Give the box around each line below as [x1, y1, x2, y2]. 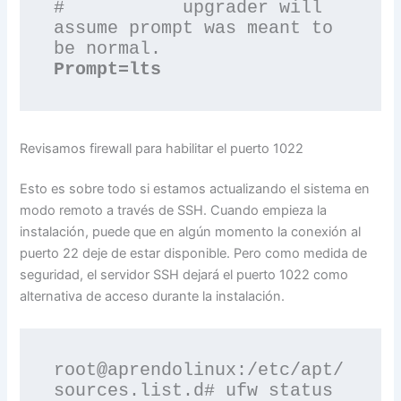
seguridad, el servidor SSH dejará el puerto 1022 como [20, 267, 349, 284]
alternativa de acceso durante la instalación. [20, 288, 286, 305]
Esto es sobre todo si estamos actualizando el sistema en [20, 181, 371, 198]
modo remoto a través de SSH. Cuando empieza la [20, 202, 328, 219]
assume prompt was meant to [54, 17, 334, 38]
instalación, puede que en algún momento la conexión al [20, 224, 362, 241]
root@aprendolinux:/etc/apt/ [54, 359, 345, 380]
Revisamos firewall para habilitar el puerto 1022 [20, 140, 304, 157]
